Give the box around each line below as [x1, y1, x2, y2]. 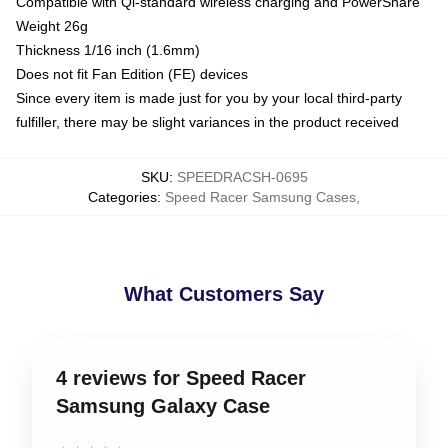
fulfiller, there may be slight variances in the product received [16, 113, 399, 130]
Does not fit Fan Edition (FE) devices [16, 65, 248, 82]
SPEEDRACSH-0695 [176, 168, 308, 185]
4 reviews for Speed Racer [56, 366, 306, 389]
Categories [88, 188, 157, 205]
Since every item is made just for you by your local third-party [16, 89, 402, 106]
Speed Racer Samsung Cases [165, 188, 356, 205]
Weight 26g [16, 17, 88, 34]
